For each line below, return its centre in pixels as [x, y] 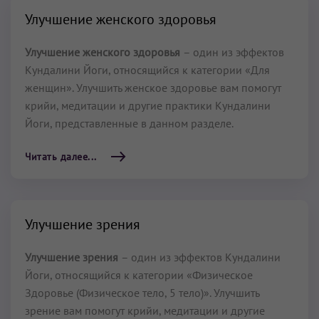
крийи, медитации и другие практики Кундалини [148, 105]
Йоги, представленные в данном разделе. [129, 123]
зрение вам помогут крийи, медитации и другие [145, 310]
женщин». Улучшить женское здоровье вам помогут [153, 88]
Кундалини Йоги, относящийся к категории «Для [147, 70]
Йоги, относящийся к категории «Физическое [139, 275]
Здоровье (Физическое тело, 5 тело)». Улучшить [142, 293]
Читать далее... [61, 157]
